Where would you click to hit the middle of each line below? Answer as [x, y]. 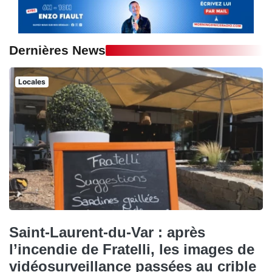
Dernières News [57, 50]
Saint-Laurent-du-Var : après [107, 232]
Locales [32, 81]
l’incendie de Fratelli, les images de [132, 249]
